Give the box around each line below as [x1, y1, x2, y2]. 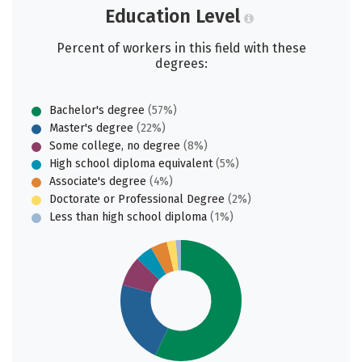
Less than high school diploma [49, 209, 207, 224]
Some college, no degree [49, 138, 180, 153]
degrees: [154, 55, 208, 71]
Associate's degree [49, 174, 146, 188]
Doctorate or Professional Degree [49, 192, 225, 206]
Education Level [104, 4, 240, 27]
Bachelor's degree [49, 103, 145, 117]
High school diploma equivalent [49, 156, 213, 170]
